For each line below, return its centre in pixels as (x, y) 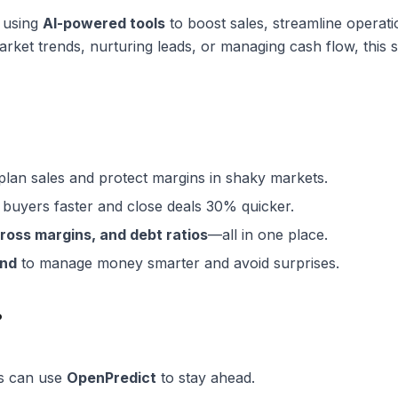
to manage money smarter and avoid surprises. (178, 263)
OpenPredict (111, 378)
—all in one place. (268, 235)
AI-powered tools (104, 23)
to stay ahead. (206, 378)
